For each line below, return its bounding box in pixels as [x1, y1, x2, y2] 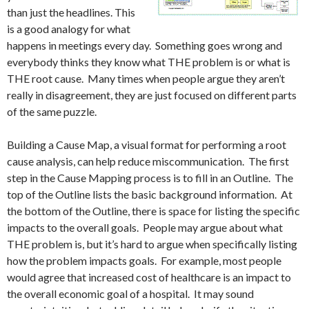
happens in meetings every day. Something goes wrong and [7, 39, 282, 52]
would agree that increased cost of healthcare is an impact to [7, 270, 291, 284]
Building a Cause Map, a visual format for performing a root [7, 138, 286, 152]
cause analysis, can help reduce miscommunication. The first [7, 154, 289, 168]
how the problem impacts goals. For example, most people [7, 254, 281, 268]
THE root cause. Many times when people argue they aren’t [7, 72, 285, 86]
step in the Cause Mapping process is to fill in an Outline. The [7, 171, 293, 185]
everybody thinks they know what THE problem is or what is [7, 55, 290, 69]
